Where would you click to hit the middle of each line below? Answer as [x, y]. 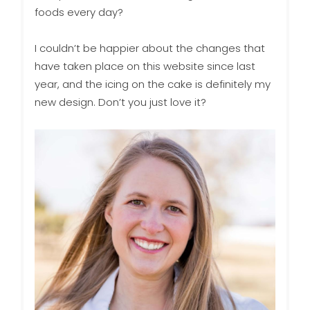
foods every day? [79, 12]
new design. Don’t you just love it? [121, 102]
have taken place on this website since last [145, 66]
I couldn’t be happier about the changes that [149, 48]
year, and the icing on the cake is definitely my [152, 84]
